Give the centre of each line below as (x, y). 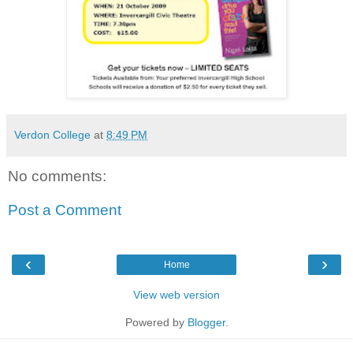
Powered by (156, 322)
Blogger (206, 322)
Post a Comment (65, 210)
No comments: (57, 176)
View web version (176, 294)
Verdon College (52, 134)
